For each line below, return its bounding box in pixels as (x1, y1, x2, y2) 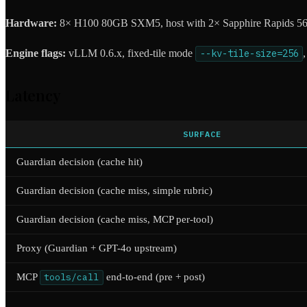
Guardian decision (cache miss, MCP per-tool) (16, 214, 213, 225)
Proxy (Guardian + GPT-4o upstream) (16, 243, 177, 254)
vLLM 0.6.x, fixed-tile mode (66, 47, 195, 60)
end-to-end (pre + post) (103, 271, 205, 283)
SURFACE (183, 129, 221, 140)
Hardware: (5, 17, 57, 29)
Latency (5, 85, 61, 106)
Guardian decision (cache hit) (16, 156, 143, 168)
